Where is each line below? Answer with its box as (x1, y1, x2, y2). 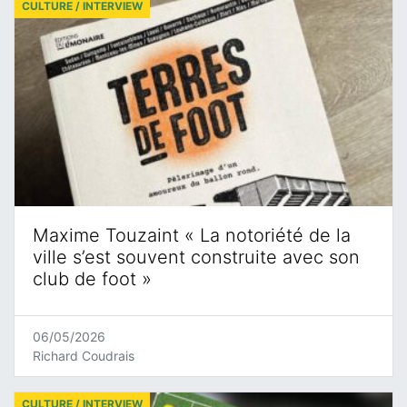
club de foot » (33, 267, 152, 290)
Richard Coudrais (33, 347, 134, 363)
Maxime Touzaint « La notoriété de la (33, 223, 351, 246)
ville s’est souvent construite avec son (33, 245, 360, 268)
